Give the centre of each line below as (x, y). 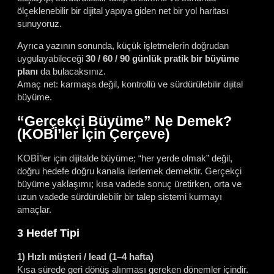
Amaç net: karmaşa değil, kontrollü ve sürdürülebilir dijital (130, 84)
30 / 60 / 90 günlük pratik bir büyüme (162, 58)
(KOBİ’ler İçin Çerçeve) (94, 134)
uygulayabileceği (51, 58)
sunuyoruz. (39, 24)
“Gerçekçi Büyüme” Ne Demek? (124, 121)
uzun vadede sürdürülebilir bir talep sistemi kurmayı (120, 197)
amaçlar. (34, 210)
